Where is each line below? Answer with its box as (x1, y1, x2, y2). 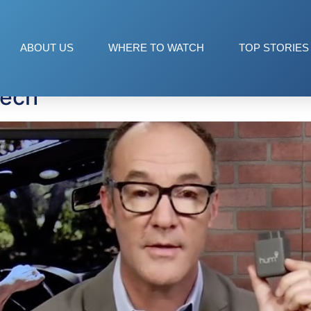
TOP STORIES (239, 42, 309, 54)
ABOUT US (20, 42, 74, 54)
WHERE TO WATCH (108, 42, 204, 54)
